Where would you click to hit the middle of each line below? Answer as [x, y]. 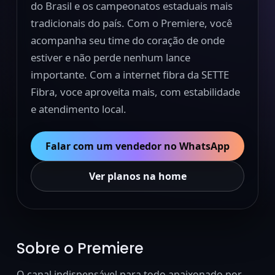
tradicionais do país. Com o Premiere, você [131, 23]
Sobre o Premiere [80, 248]
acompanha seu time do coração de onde [127, 40]
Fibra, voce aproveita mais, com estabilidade [135, 92]
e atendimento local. [78, 109]
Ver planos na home [137, 176]
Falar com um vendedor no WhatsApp [137, 146]
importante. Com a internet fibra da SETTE [130, 75]
